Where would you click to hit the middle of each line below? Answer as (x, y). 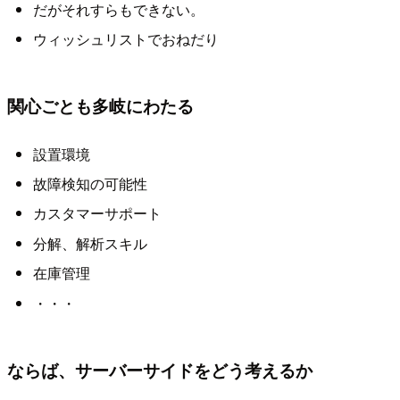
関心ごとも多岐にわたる (100, 106)
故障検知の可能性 (90, 183)
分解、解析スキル (90, 243)
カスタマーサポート (97, 213)
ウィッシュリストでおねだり (125, 38)
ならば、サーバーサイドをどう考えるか (160, 369)
